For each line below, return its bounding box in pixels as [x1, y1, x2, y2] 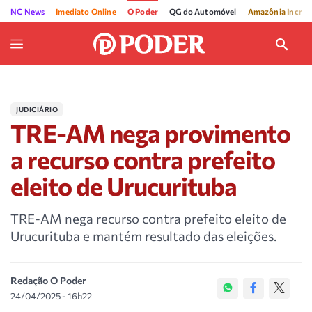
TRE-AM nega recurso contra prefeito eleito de [10, 210, 286, 226]
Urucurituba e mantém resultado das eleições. [10, 228, 276, 244]
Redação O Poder [10, 274, 86, 286]
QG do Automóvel [169, 6, 237, 16]
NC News [10, 6, 45, 16]
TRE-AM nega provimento [10, 118, 290, 148]
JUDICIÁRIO [16, 105, 58, 114]
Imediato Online [56, 6, 116, 16]
